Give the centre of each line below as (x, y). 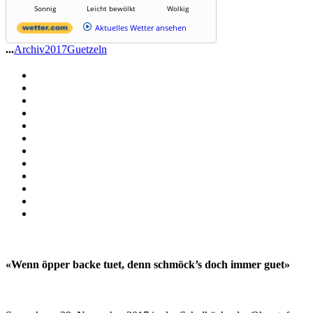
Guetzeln (87, 49)
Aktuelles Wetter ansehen (141, 27)
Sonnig (45, 8)
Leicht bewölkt (111, 8)
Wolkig (177, 8)
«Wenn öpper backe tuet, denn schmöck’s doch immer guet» (148, 264)
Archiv (29, 49)
